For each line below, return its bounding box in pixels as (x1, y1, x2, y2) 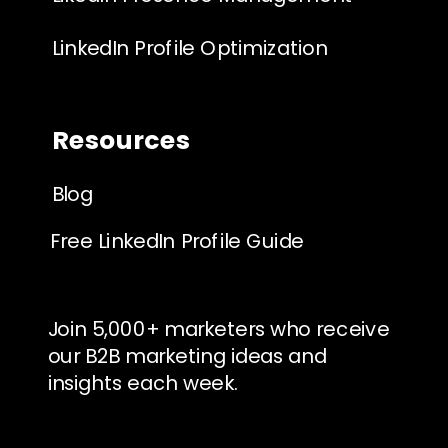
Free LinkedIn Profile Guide (50, 226, 304, 255)
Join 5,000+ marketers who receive (47, 314, 390, 343)
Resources (51, 121, 191, 157)
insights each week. (47, 368, 238, 397)
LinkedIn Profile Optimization (51, 33, 328, 62)
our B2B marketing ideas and (47, 341, 327, 370)
